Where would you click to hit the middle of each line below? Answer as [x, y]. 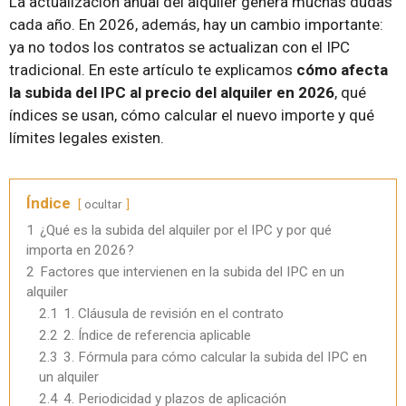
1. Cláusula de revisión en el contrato [174, 313]
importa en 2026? [80, 250]
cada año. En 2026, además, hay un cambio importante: [196, 24]
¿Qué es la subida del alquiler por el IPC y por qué [186, 230]
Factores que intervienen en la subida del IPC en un [192, 271]
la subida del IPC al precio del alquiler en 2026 [172, 92]
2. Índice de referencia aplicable [157, 335]
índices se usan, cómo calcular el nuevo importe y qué [192, 115]
